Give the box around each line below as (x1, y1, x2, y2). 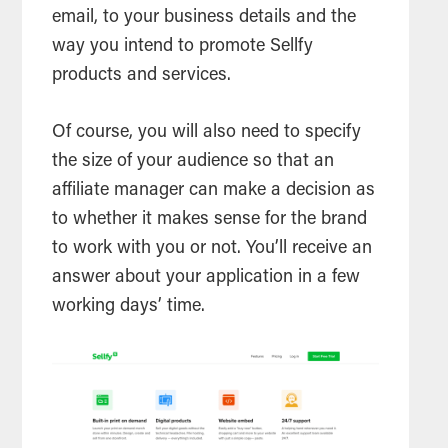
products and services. (52, 67, 237, 86)
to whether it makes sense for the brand (52, 211, 368, 230)
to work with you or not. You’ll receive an (52, 240, 373, 259)
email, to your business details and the (52, 9, 357, 28)
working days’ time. (52, 298, 211, 317)
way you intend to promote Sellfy (52, 38, 314, 57)
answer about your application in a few (52, 269, 361, 288)
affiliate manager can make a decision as (52, 182, 376, 201)
